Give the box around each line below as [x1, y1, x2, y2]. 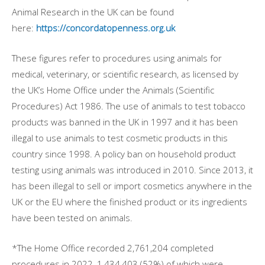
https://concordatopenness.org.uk [36, 22, 175, 34]
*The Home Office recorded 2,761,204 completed [12, 242, 214, 254]
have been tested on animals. [12, 212, 137, 224]
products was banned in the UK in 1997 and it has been [12, 116, 238, 128]
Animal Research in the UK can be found [12, 6, 174, 18]
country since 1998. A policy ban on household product [12, 148, 236, 160]
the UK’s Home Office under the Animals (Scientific [12, 84, 214, 96]
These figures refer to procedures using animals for [12, 52, 222, 64]
